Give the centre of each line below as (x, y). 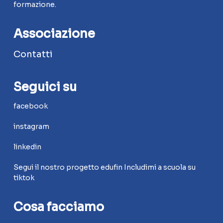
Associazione (54, 34)
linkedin (28, 147)
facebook (30, 106)
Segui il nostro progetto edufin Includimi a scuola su (104, 167)
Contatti (33, 54)
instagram (31, 126)
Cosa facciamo (58, 207)
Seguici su (45, 87)
